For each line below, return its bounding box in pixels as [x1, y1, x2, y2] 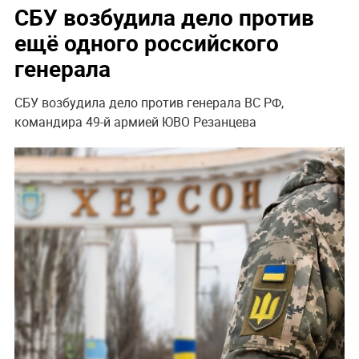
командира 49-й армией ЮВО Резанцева [14, 112, 256, 131]
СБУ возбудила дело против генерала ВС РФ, [14, 93, 284, 111]
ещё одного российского [14, 26, 279, 58]
